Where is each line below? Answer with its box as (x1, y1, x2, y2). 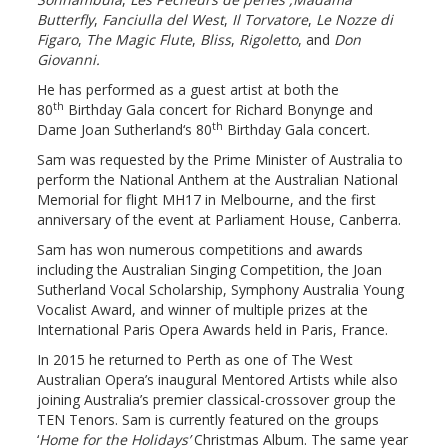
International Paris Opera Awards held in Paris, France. (37, 320, 389, 340)
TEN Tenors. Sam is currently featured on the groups (37, 410, 380, 430)
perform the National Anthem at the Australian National (37, 170, 399, 190)
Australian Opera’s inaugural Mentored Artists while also (37, 370, 399, 390)
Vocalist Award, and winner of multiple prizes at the (37, 300, 369, 320)
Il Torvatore (232, 10, 309, 30)
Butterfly (37, 10, 95, 30)
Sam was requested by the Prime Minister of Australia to (37, 150, 404, 170)
